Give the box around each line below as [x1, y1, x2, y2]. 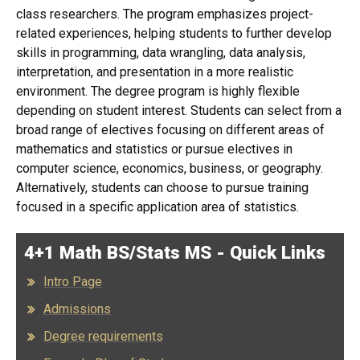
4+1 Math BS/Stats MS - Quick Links [24, 242, 325, 263]
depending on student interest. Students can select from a [16, 103, 342, 118]
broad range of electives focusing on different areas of [16, 122, 325, 137]
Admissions [43, 301, 111, 317]
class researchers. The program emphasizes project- [16, 6, 313, 22]
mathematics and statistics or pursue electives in [16, 141, 292, 157]
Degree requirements [43, 329, 163, 344]
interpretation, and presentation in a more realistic [16, 64, 293, 80]
